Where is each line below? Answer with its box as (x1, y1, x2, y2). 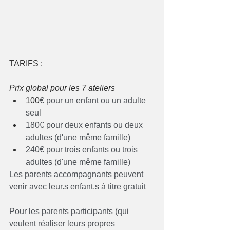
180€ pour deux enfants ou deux (26, 121, 145, 130)
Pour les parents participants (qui (9, 207, 131, 216)
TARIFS (9, 59, 39, 68)
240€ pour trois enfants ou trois (26, 145, 140, 155)
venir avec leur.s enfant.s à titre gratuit (9, 182, 146, 191)
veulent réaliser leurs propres (9, 219, 117, 228)
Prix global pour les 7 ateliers (9, 84, 119, 93)
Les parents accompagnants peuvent (9, 170, 145, 179)
